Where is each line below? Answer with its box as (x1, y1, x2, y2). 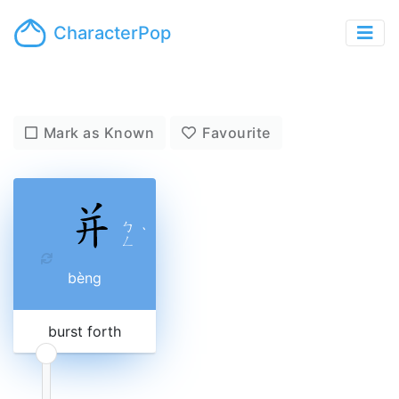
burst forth (48, 322, 121, 340)
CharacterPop (53, 22, 172, 44)
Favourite (202, 124, 271, 142)
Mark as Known (43, 124, 155, 142)
